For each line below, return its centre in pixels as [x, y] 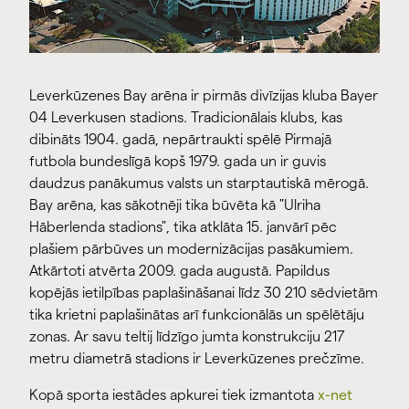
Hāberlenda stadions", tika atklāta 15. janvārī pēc [183, 227]
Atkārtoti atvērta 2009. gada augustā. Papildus [179, 271]
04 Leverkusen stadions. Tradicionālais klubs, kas [186, 118]
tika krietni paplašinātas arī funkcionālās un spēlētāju [197, 315]
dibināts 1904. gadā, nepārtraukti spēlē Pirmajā [180, 140]
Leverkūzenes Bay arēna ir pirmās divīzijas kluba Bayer [204, 96]
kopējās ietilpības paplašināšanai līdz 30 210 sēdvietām [204, 293]
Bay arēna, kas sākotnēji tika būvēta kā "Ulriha [175, 205]
